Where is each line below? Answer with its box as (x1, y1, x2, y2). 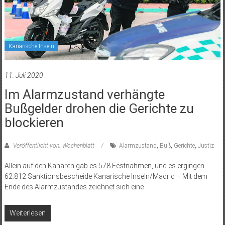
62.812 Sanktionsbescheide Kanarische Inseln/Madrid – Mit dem (4, 172, 207, 180)
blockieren (4, 115, 64, 130)
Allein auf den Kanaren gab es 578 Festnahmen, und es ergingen (4, 161, 204, 170)
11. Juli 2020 (4, 71, 43, 79)
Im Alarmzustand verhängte (4, 86, 165, 102)
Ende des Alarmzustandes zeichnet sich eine (4, 182, 144, 191)
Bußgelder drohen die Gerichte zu (4, 100, 194, 116)
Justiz (197, 142, 214, 149)
